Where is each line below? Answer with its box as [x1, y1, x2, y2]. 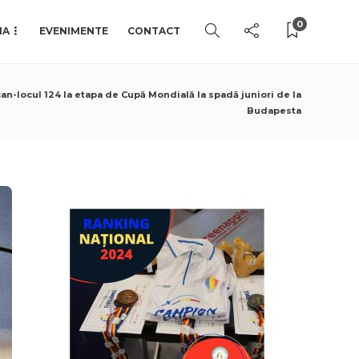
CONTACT [127, 25, 180, 37]
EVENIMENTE [39, 25, 108, 37]
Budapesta [247, 105, 301, 116]
